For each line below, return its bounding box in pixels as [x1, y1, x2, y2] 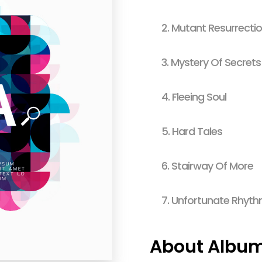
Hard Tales [172, 124, 222, 139]
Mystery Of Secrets [171, 55, 261, 70]
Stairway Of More [171, 158, 253, 173]
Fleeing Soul [172, 89, 226, 104]
